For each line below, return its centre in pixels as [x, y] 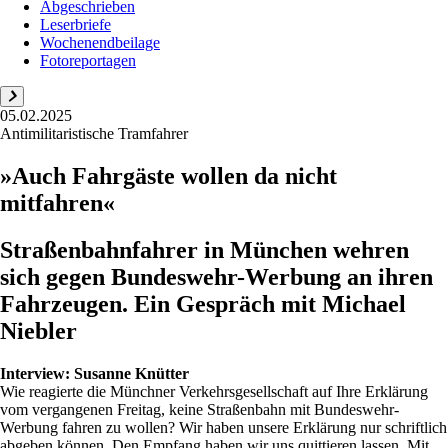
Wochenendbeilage [100, 42]
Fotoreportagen [88, 60]
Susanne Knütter [131, 373]
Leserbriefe [75, 24]
